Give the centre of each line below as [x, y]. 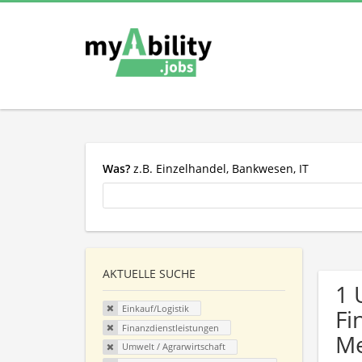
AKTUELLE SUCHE [149, 274]
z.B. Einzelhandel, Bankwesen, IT [219, 168]
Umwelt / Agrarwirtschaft [173, 347]
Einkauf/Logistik [155, 309]
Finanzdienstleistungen [170, 327]
